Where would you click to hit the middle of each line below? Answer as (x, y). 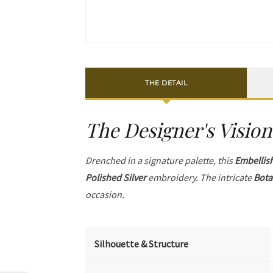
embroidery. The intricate (200, 177)
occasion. (105, 194)
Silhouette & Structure (142, 244)
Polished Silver (116, 177)
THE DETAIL (166, 83)
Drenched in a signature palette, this (160, 160)
